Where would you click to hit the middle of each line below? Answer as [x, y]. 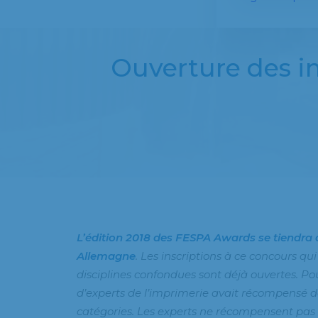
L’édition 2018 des [126, 237]
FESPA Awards [215, 237]
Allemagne [106, 256]
